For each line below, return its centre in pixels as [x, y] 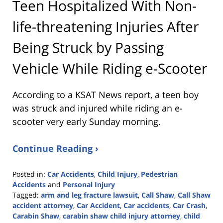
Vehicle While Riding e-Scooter [110, 68]
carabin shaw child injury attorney [121, 216]
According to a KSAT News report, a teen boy [106, 94]
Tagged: [26, 195]
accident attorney [43, 205]
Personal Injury [89, 184]
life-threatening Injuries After [106, 26]
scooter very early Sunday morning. [87, 121]
